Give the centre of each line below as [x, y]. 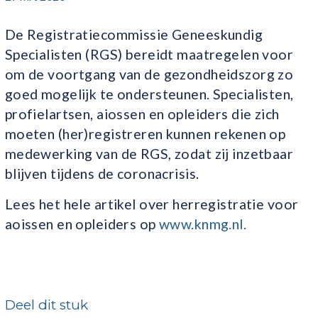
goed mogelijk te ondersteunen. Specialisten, [149, 94]
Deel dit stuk [46, 305]
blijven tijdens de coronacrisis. [102, 173]
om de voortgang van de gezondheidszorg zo [149, 74]
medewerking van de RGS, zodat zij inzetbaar [149, 153]
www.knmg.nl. [203, 224]
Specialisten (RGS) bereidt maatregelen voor [149, 54]
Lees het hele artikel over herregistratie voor [152, 204]
